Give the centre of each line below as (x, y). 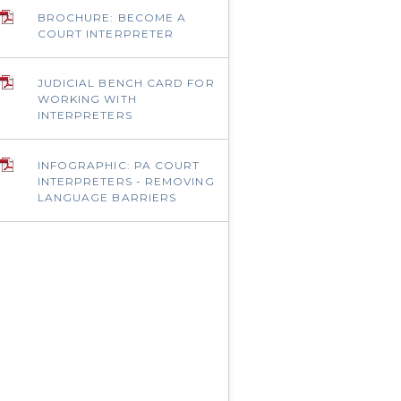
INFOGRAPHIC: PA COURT (119, 165)
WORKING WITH (87, 99)
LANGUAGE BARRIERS (107, 197)
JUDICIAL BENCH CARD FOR (126, 83)
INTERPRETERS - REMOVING (126, 181)
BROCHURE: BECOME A (112, 17)
